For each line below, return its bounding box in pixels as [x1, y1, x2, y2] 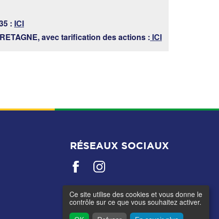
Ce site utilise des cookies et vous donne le [69, 189, 202, 199]
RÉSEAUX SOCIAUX [70, 139, 169, 151]
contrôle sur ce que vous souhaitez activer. [69, 197, 201, 207]
